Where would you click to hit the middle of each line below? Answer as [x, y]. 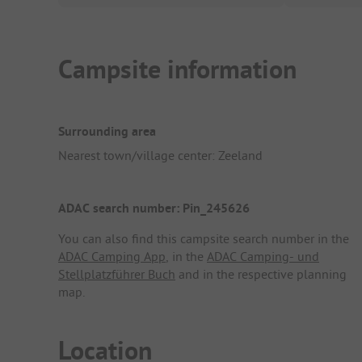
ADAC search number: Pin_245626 [154, 208]
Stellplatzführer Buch [117, 274]
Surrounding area [107, 131]
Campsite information [177, 69]
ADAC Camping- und [263, 257]
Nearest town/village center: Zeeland [160, 155]
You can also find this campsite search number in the [204, 239]
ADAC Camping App [112, 257]
